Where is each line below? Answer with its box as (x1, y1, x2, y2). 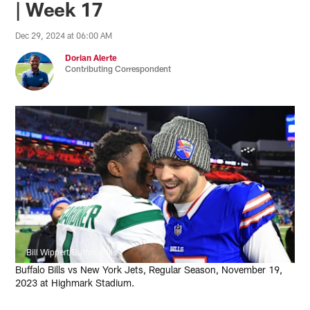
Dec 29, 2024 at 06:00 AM (15, 30, 113, 40)
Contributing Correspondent (65, 63, 172, 73)
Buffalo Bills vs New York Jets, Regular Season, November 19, (15, 263, 283, 275)
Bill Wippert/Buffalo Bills (26, 246, 118, 257)
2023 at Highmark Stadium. (15, 276, 135, 289)
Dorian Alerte (65, 52, 118, 62)
